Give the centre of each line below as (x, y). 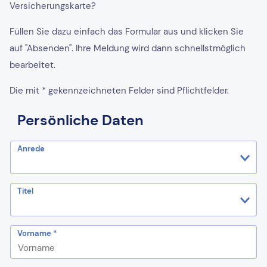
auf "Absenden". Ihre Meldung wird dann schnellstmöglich (128, 48)
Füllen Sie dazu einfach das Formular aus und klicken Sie (127, 32)
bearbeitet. (32, 65)
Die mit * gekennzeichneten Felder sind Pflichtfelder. (119, 91)
